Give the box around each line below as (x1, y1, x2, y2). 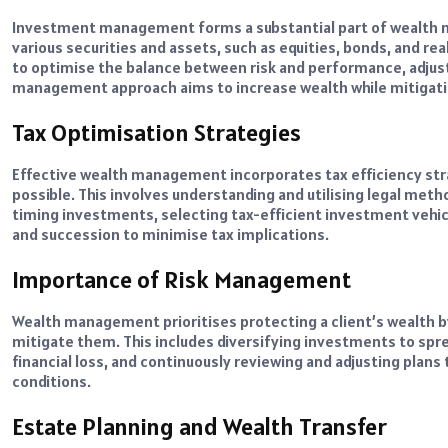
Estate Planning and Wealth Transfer (12, 410, 387, 442)
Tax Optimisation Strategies (12, 117, 301, 149)
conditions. (12, 371, 91, 392)
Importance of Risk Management (12, 264, 351, 296)
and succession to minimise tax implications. (12, 224, 329, 245)
